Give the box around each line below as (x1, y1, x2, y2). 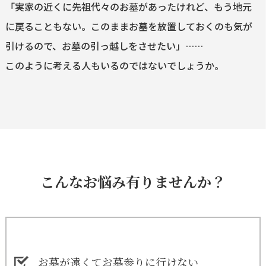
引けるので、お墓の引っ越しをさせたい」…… (5, 39, 203, 53)
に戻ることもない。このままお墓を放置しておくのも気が (5, 19, 252, 34)
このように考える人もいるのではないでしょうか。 (5, 58, 224, 73)
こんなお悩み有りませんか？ (40, 171, 226, 192)
